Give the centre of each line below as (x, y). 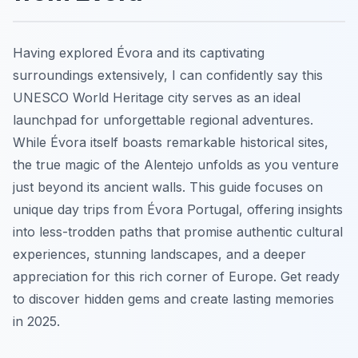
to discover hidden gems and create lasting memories (173, 298)
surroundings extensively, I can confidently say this (168, 75)
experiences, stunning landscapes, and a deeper (159, 254)
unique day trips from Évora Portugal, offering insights (178, 209)
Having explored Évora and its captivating (139, 52)
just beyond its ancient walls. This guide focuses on (168, 187)
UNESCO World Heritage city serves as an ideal (157, 97)
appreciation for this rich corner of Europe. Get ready (176, 276)
